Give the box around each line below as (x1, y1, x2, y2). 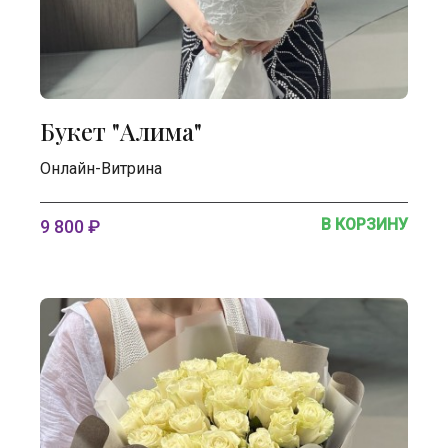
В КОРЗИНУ (321, 215, 408, 234)
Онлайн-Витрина (40, 159, 162, 178)
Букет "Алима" (40, 115, 202, 147)
